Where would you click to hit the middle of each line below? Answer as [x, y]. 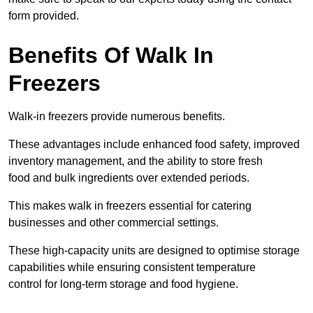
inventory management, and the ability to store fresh [136, 161]
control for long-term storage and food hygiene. [123, 284]
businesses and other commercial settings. [114, 223]
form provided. [44, 16]
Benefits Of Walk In [111, 56]
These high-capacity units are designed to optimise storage [154, 251]
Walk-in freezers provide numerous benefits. [117, 117]
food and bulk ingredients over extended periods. [129, 178]
